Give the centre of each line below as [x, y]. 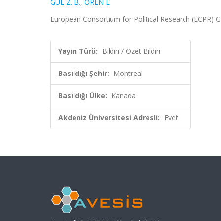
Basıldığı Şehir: [84, 73]
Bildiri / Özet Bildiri [131, 51]
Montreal [128, 73]
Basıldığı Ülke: [83, 95]
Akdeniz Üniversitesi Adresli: [109, 118]
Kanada [124, 95]
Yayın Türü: [78, 51]
